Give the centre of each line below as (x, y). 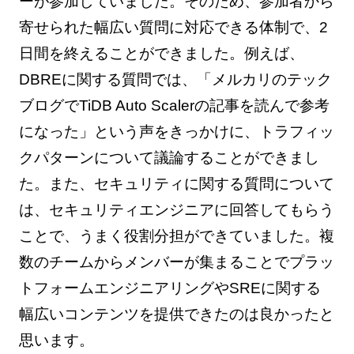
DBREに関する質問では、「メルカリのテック (175, 80)
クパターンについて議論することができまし (169, 158)
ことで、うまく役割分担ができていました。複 (176, 236)
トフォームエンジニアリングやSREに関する (169, 288)
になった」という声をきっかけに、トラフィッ (176, 132)
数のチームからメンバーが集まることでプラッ (176, 262)
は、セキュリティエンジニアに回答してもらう (176, 210)
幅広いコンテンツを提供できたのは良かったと (176, 314)
